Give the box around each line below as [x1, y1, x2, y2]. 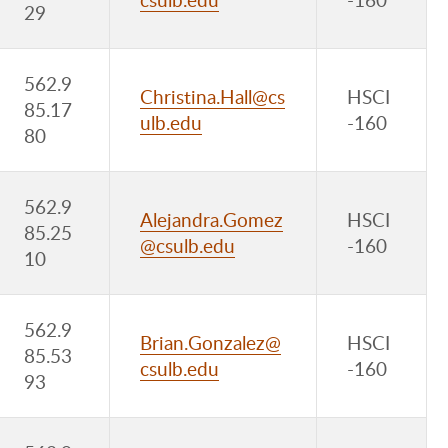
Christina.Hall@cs [140, 83, 285, 110]
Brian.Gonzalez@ [140, 329, 281, 356]
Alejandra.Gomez [140, 206, 283, 233]
